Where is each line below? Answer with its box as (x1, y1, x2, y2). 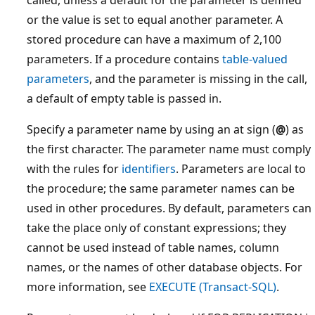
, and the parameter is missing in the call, (89, 71, 307, 86)
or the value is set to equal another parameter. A (27, 12, 283, 27)
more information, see (27, 279, 149, 295)
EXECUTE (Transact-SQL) (149, 279, 276, 295)
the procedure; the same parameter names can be (27, 181, 295, 196)
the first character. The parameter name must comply (27, 141, 311, 157)
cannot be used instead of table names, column (27, 240, 279, 255)
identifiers (122, 161, 176, 176)
